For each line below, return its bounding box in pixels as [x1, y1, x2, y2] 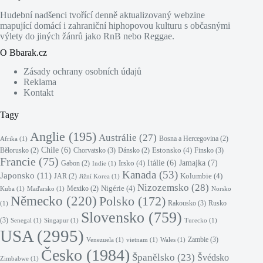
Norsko [211, 186, 231, 193]
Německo [11, 194, 63, 209]
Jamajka [179, 158, 205, 168]
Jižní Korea [79, 173, 110, 180]
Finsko [194, 146, 214, 155]
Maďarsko [27, 186, 55, 193]
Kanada [122, 168, 156, 181]
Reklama [23, 77, 56, 87]
